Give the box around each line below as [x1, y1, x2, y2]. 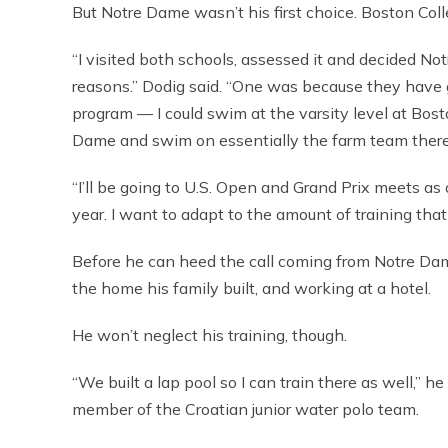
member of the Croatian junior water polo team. [72, 399, 419, 419]
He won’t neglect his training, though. [72, 325, 347, 345]
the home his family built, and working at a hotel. [72, 278, 431, 298]
